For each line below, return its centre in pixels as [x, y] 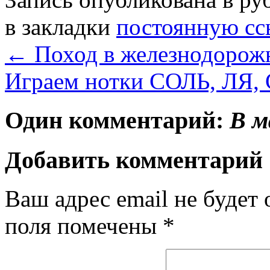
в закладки [61, 27]
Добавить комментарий [134, 160]
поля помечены [84, 226]
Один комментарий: [117, 121]
